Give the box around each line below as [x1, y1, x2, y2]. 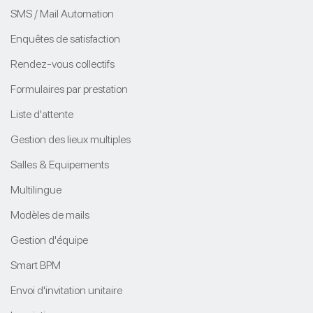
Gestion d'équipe [10, 233, 88, 247]
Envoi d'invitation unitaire [10, 283, 122, 297]
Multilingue [10, 182, 61, 196]
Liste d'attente [10, 107, 73, 121]
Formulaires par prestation [10, 82, 128, 96]
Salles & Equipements [10, 157, 109, 171]
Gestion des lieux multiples [10, 132, 131, 146]
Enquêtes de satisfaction [10, 31, 120, 45]
